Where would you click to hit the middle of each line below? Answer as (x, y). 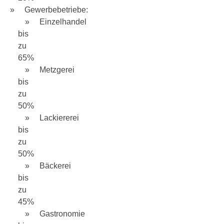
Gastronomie (62, 214)
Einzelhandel (63, 22)
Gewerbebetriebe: (56, 10)
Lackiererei (59, 118)
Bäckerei (55, 166)
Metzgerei (57, 70)
